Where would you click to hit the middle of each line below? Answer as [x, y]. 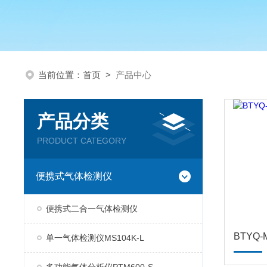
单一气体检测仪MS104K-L [95, 238]
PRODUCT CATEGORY [82, 141]
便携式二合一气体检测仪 [92, 209]
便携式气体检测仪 [74, 176]
